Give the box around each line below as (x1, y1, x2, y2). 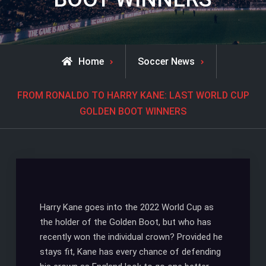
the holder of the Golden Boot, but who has (39, 217, 211, 228)
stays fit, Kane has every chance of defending (39, 246, 221, 258)
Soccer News (137, 56, 195, 68)
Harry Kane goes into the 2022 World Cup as (39, 202, 214, 213)
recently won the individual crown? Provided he (39, 232, 223, 243)
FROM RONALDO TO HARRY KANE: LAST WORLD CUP (17, 90, 249, 102)
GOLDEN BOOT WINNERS (80, 106, 186, 118)
